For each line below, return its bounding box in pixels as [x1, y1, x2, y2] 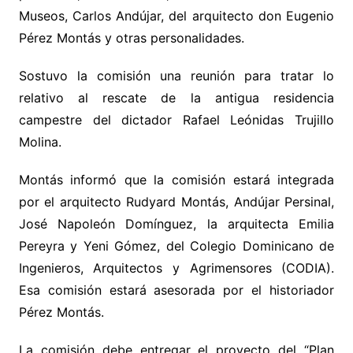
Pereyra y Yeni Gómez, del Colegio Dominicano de [18, 238, 335, 254]
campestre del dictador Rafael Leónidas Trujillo [18, 112, 335, 128]
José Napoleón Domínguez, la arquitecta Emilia [18, 216, 335, 232]
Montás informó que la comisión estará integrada [18, 172, 335, 188]
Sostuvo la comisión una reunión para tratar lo [18, 68, 335, 84]
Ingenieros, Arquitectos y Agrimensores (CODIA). [18, 260, 335, 276]
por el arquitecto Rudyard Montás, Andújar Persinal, [18, 194, 335, 210]
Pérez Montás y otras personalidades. [18, 30, 244, 46]
